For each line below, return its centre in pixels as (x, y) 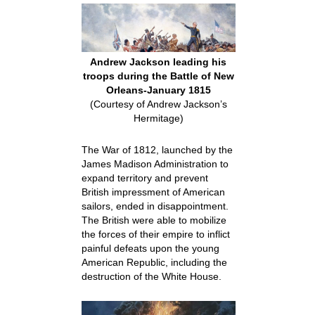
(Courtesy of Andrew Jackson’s (158, 104)
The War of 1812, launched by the (157, 149)
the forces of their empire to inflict (155, 234)
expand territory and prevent (144, 178)
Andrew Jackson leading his (159, 62)
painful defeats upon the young (150, 248)
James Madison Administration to (155, 163)
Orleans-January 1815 (158, 90)
